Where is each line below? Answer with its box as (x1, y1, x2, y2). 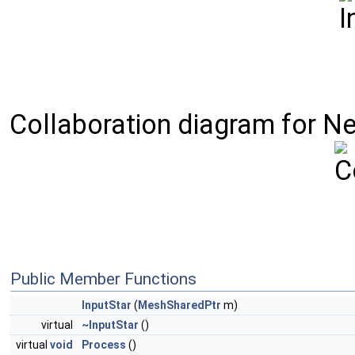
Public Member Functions (10, 269, 197, 288)
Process (82, 338, 126, 351)
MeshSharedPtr (138, 299, 221, 311)
